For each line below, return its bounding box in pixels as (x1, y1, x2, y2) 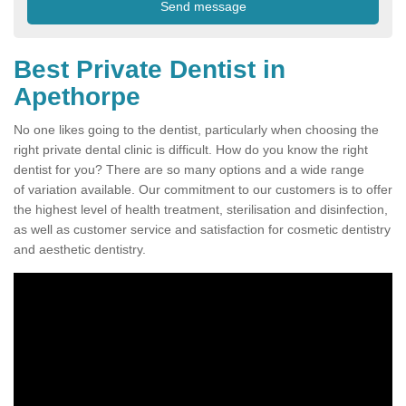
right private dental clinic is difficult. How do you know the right (14, 142, 368, 158)
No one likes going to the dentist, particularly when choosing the (14, 122, 379, 138)
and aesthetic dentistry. (14, 242, 146, 257)
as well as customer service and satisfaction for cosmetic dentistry (14, 222, 391, 237)
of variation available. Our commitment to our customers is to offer (14, 182, 392, 198)
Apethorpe (14, 82, 140, 111)
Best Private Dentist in (14, 55, 285, 84)
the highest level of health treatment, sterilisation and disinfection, (14, 202, 388, 217)
